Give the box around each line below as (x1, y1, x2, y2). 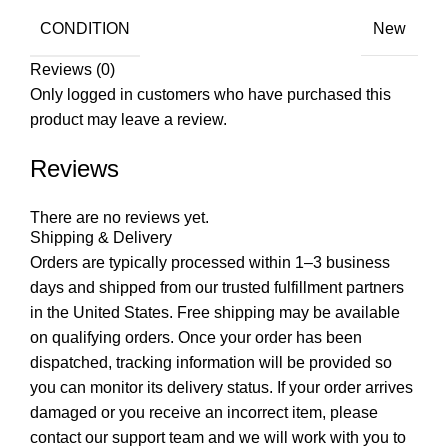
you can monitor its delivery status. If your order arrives (30, 378, 413, 396)
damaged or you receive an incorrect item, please (30, 403, 378, 421)
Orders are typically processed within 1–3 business (30, 253, 390, 271)
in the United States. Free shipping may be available (30, 303, 400, 321)
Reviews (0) (30, 60, 115, 78)
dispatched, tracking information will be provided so (30, 353, 392, 371)
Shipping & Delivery (30, 228, 172, 246)
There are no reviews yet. (30, 208, 209, 226)
